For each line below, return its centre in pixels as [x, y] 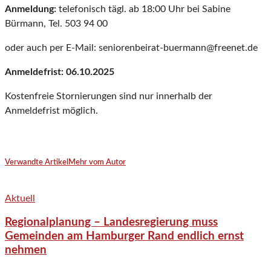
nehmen [26, 250]
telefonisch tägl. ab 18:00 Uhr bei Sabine [143, 9]
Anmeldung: [31, 9]
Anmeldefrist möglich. [51, 111]
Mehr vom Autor [97, 163]
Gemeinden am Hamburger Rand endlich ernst [124, 237]
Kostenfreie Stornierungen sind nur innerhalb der [109, 96]
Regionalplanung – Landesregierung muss [111, 223]
